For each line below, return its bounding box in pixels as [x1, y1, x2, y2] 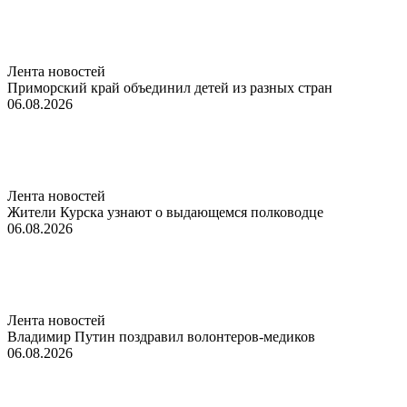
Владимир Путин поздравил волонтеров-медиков [7, 328, 315, 344]
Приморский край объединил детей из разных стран [7, 79, 333, 95]
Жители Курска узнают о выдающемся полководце [7, 203, 323, 220]
